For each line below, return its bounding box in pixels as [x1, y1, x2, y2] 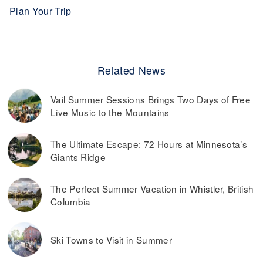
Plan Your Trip [9, 4, 72, 18]
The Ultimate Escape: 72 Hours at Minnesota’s [50, 137, 248, 150]
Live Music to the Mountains [50, 106, 170, 119]
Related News [97, 63, 166, 77]
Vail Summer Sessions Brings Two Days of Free [50, 93, 251, 106]
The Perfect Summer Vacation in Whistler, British [50, 182, 254, 195]
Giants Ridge [50, 150, 106, 163]
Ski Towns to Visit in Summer [50, 233, 172, 246]
